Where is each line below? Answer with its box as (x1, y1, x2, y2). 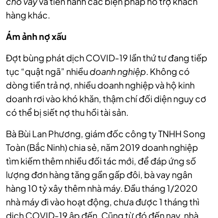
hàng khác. (6, 9, 50, 21)
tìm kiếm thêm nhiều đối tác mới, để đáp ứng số (6, 155, 196, 167)
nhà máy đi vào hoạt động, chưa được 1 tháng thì (6, 196, 200, 208)
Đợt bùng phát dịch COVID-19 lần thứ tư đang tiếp (6, 52, 207, 64)
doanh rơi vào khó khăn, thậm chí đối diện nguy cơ (6, 93, 206, 105)
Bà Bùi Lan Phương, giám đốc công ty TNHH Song (6, 128, 205, 140)
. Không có (146, 66, 190, 77)
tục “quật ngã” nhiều (6, 66, 90, 77)
